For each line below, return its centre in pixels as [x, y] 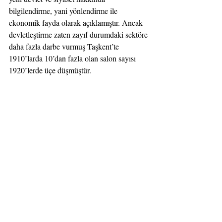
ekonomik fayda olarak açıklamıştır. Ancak [77, 23]
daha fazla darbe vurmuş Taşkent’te [65, 47]
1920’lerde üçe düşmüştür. [50, 70]
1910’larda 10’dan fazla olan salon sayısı [73, 58]
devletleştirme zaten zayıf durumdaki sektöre [79, 35]
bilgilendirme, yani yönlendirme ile [64, 11]
